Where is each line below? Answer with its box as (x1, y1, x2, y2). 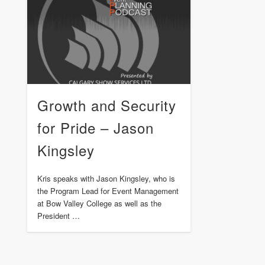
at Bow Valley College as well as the (37, 198, 161, 209)
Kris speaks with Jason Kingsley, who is (37, 173, 175, 185)
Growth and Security (37, 95, 176, 116)
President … (37, 210, 80, 222)
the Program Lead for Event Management (37, 185, 179, 197)
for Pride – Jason (37, 117, 154, 138)
